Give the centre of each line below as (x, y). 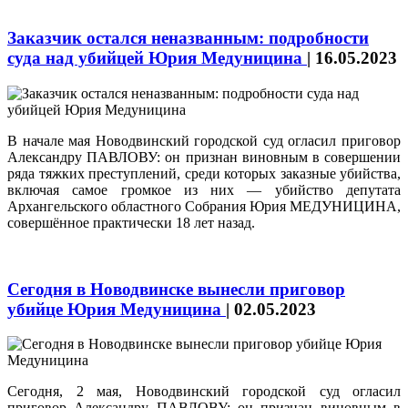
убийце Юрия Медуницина (117, 309)
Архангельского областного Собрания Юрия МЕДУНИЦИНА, (204, 207)
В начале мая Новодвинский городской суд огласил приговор (204, 141)
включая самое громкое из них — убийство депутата (204, 190)
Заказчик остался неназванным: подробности (188, 38)
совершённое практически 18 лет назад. (131, 223)
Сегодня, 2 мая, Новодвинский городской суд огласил (204, 392)
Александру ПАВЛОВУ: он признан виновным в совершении (204, 158)
